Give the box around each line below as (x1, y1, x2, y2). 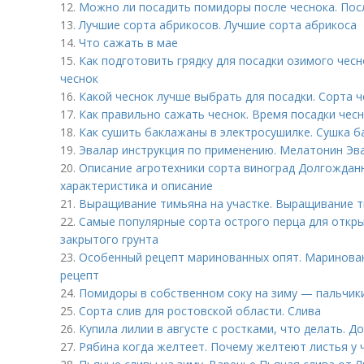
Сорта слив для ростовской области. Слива (79, 303, 321, 318)
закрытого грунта (60, 232, 158, 247)
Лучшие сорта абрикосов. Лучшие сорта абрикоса (79, 17, 357, 32)
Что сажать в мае (79, 35, 178, 50)
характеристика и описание (60, 178, 213, 193)
